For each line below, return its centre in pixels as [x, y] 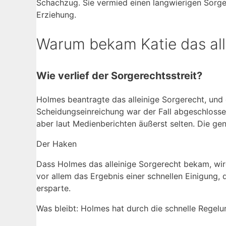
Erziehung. [56, 14]
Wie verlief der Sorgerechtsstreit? [119, 76]
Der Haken [56, 144]
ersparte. [53, 188]
